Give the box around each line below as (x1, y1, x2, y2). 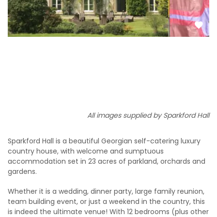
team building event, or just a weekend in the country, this (8, 197, 205, 207)
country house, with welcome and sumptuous (8, 146, 164, 156)
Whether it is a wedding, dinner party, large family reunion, (8, 186, 204, 197)
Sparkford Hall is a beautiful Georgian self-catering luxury (8, 136, 201, 146)
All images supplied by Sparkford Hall (87, 110, 209, 121)
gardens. (8, 167, 37, 177)
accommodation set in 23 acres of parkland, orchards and (8, 156, 205, 167)
